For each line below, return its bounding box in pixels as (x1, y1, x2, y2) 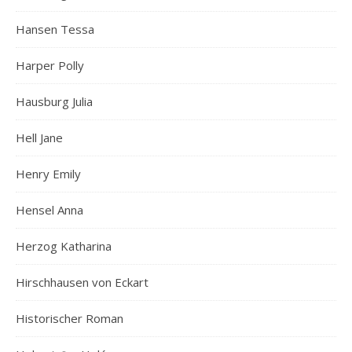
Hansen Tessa (16, 20, 94, 37)
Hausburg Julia (16, 93, 93, 109)
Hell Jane (16, 129, 63, 145)
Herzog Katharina (16, 237, 112, 254)
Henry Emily (16, 165, 81, 181)
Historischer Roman (16, 310, 123, 326)
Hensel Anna (16, 201, 83, 218)
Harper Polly (16, 57, 84, 73)
